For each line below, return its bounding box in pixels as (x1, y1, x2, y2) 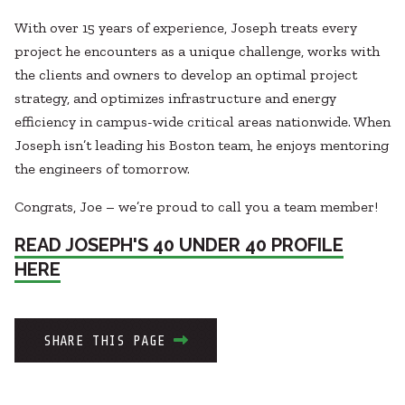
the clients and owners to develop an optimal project (14, 66, 357, 84)
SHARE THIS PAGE (43, 333, 165, 350)
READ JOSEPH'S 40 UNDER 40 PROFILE (14, 234, 344, 257)
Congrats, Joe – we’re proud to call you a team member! (14, 198, 378, 216)
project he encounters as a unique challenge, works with (14, 42, 380, 61)
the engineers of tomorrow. (14, 160, 190, 178)
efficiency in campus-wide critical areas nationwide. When (14, 113, 391, 131)
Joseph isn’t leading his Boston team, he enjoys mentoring (14, 137, 389, 155)
